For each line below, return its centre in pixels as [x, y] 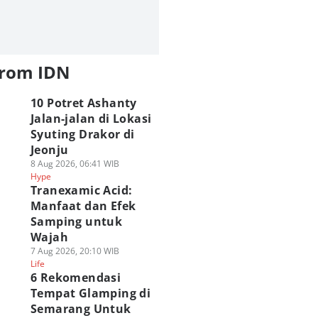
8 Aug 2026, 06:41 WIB [75, 164]
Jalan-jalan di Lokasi [91, 119]
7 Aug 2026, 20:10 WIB [75, 251]
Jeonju [49, 150]
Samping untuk [76, 221]
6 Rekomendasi [76, 278]
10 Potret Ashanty [83, 103]
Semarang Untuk [81, 309]
